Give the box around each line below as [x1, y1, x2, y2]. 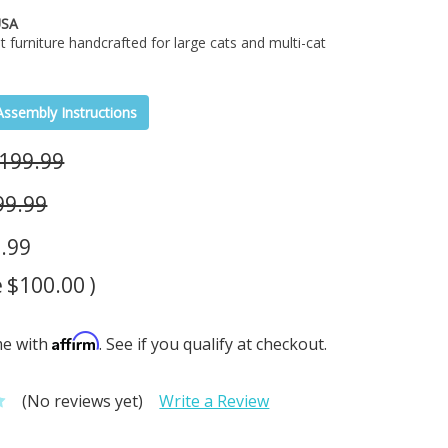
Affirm [52, 331, 100, 352]
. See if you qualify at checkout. [99, 333, 328, 356]
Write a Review [159, 390, 270, 413]
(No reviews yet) [22, 390, 144, 413]
